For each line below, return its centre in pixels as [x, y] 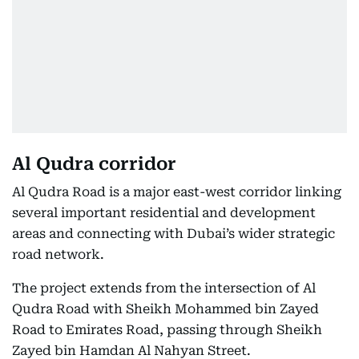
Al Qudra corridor [94, 164]
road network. [58, 254]
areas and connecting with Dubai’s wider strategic [173, 234]
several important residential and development [164, 213]
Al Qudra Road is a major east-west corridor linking [177, 192]
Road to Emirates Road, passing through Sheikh [167, 330]
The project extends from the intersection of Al [164, 288]
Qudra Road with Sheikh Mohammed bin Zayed [165, 309]
